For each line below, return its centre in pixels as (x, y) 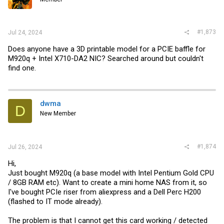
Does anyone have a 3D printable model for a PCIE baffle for (107, 49)
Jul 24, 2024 (25, 33)
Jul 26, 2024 (25, 147)
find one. (22, 68)
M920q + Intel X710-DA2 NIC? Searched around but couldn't (106, 59)
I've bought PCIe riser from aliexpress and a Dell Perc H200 (104, 192)
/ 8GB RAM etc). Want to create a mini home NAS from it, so (107, 182)
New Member (58, 114)
